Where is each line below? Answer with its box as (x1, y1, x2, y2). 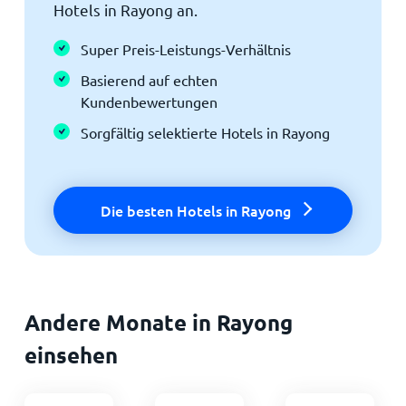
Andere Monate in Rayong (24, 307, 293, 336)
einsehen (24, 340, 118, 369)
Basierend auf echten (80, 70, 217, 89)
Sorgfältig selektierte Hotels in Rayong (80, 122, 330, 141)
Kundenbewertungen (80, 92, 217, 111)
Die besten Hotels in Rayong (100, 199, 291, 220)
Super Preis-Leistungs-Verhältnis (80, 39, 291, 58)
